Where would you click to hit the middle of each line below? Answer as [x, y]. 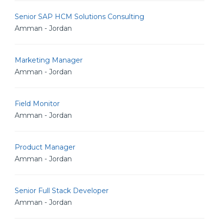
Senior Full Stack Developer [62, 191]
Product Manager [45, 147]
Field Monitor [37, 104]
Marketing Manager [49, 60]
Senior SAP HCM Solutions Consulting [79, 17]
